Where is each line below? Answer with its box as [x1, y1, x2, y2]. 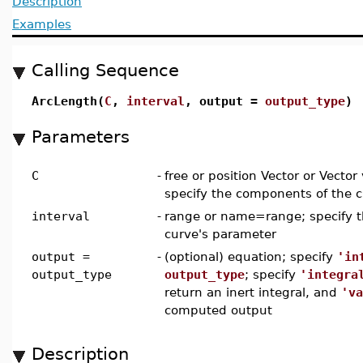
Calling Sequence [32, 60, 179, 80]
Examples [12, 17, 71, 31]
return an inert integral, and [164, 285, 341, 299]
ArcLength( [32, 94, 105, 108]
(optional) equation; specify [164, 250, 337, 263]
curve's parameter [164, 227, 276, 241]
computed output [164, 303, 272, 317]
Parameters [32, 126, 130, 147]
